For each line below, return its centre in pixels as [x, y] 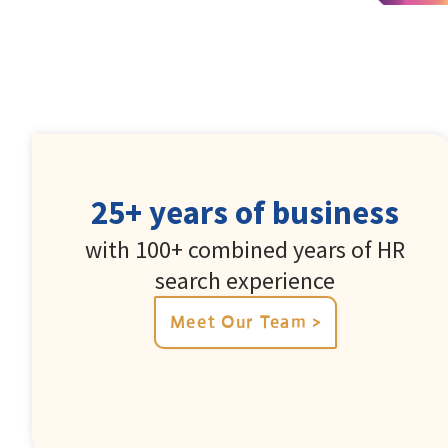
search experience [245, 280]
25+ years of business [245, 212]
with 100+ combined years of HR [245, 249]
